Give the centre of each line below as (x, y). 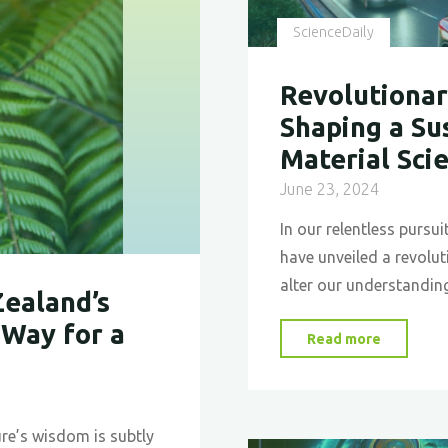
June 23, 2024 (330, 189)
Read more (344, 339)
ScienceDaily (334, 32)
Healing (414, 393)
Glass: (408, 421)
